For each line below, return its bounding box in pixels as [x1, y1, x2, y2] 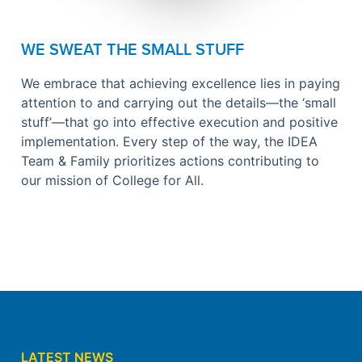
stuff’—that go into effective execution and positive [21, 114, 338, 131]
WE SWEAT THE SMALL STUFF [21, 37, 244, 61]
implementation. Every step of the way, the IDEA [21, 133, 318, 150]
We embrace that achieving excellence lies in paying [21, 75, 340, 92]
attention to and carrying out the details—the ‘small [21, 95, 336, 112]
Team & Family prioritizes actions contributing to [21, 153, 319, 170]
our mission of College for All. [21, 172, 204, 189]
